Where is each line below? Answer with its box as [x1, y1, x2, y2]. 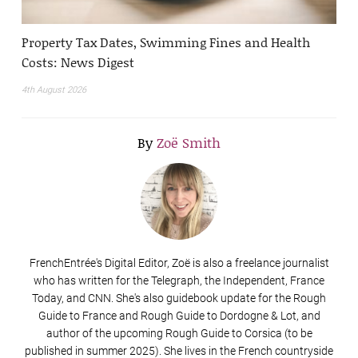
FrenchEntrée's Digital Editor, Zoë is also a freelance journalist [29, 257, 329, 270]
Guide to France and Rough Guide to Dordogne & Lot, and [38, 309, 320, 323]
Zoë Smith [157, 133, 221, 153]
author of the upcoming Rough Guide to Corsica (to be [46, 327, 312, 340]
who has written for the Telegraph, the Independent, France [34, 274, 324, 288]
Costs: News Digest [22, 53, 134, 72]
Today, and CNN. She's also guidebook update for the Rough [32, 292, 326, 305]
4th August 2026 [22, 85, 86, 96]
